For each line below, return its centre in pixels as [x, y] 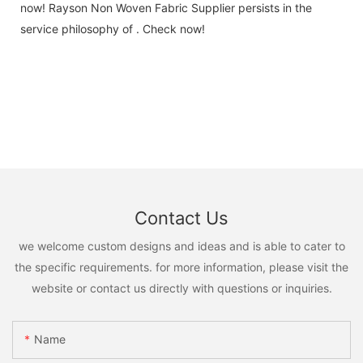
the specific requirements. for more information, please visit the [181, 267]
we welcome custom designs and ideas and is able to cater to [181, 246]
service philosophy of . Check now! [113, 28]
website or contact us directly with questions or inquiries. [181, 288]
